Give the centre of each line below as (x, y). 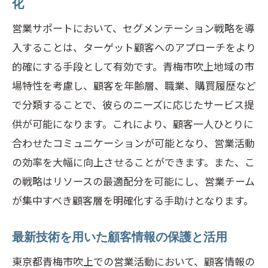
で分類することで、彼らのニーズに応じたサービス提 (133, 104)
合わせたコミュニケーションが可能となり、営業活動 (133, 143)
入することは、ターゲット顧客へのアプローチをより (134, 47)
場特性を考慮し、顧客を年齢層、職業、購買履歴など (134, 85)
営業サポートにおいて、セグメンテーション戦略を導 (133, 28)
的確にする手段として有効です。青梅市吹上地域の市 (133, 66)
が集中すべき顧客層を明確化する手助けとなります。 (133, 200)
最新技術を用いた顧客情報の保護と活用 (120, 237)
